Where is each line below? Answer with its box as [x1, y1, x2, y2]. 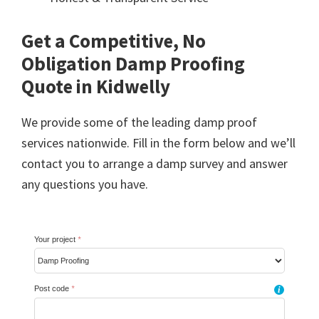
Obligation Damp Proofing [21, 51, 245, 75]
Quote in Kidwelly [21, 73, 170, 98]
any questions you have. [21, 175, 148, 192]
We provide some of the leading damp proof [21, 113, 257, 130]
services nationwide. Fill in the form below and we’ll [21, 134, 296, 151]
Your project [34, 234, 78, 244]
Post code [34, 284, 71, 293]
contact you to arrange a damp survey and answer [21, 155, 288, 172]
